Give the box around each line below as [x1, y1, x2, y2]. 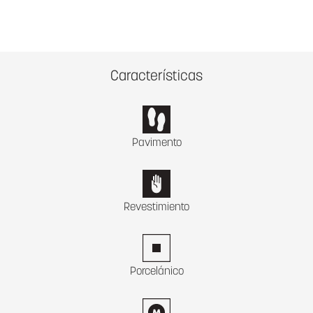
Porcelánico [129, 265, 184, 277]
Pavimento [131, 137, 182, 149]
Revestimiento [124, 201, 189, 213]
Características [110, 70, 203, 85]
